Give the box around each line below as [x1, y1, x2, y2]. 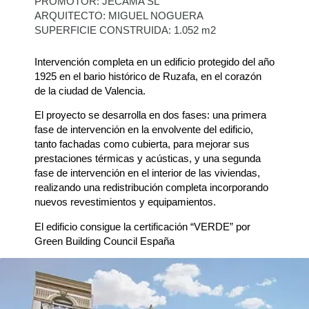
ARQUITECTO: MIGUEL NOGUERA [34, 10, 203, 22]
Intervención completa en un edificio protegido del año [34, 55, 275, 68]
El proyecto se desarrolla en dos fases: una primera [34, 109, 266, 121]
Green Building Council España [34, 235, 175, 247]
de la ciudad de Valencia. [34, 84, 146, 97]
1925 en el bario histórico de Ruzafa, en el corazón [34, 70, 261, 82]
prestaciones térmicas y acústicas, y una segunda [34, 152, 261, 165]
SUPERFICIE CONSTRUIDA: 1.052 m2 [34, 24, 216, 37]
